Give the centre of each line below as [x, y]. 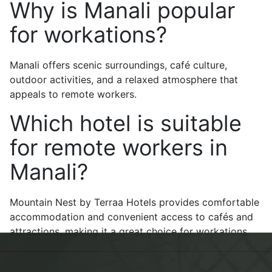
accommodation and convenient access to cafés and [131, 217]
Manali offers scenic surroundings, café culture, [118, 65]
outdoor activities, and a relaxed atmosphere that [124, 80]
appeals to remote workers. [73, 94]
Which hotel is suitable [126, 123]
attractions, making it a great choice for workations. [130, 231]
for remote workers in [119, 148]
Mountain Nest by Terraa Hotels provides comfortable [134, 202]
